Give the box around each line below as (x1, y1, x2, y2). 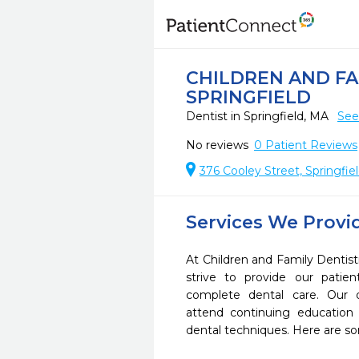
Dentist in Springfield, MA (186, 109, 332, 123)
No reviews (186, 138, 248, 152)
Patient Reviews (262, 138, 357, 152)
